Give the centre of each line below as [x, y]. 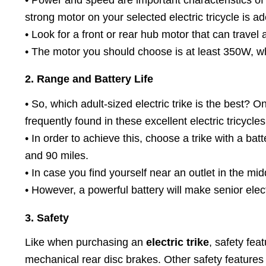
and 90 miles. [57, 156]
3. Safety [47, 218]
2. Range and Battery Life [89, 79]
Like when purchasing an [85, 243]
